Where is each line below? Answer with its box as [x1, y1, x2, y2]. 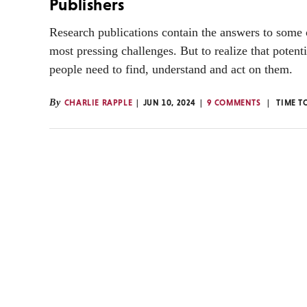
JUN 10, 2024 [143, 97, 197, 108]
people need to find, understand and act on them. [49, 62, 293, 76]
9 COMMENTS [206, 97, 261, 108]
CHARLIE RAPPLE [64, 97, 133, 108]
